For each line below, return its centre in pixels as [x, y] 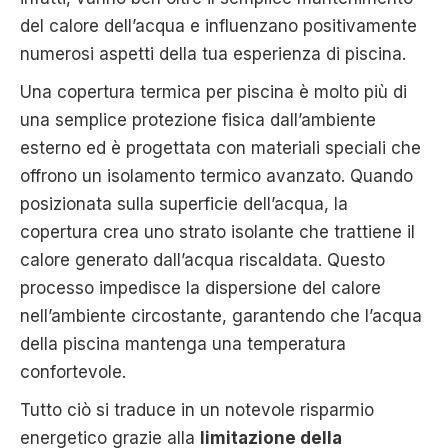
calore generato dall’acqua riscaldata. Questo [202, 259]
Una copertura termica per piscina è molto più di [213, 91]
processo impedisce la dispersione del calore [200, 287]
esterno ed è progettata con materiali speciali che [220, 147]
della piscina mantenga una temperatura [183, 343]
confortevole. [73, 371]
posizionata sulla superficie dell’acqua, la [184, 203]
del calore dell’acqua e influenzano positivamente [218, 25]
